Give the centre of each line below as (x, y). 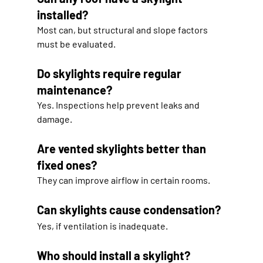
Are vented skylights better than (122, 148)
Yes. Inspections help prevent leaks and (119, 104)
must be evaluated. (76, 43)
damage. (54, 119)
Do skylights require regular (110, 73)
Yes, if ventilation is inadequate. (102, 225)
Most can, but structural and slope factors (123, 29)
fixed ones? (67, 165)
